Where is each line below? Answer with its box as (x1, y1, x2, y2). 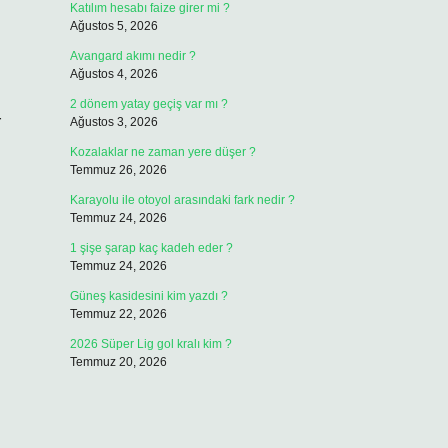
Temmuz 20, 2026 (69, 355, 167, 369)
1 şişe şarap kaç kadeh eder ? (69, 241, 233, 255)
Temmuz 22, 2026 (69, 307, 167, 321)
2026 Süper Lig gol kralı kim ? (69, 337, 232, 351)
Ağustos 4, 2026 (69, 67, 158, 81)
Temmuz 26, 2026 (69, 163, 167, 177)
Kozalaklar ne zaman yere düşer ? (69, 145, 256, 159)
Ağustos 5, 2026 (69, 19, 158, 33)
